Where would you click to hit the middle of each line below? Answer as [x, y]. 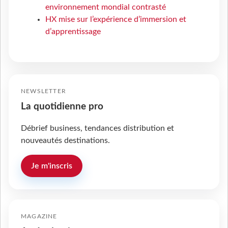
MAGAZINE [39, 216]
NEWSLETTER [44, 91]
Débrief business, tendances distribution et [97, 128]
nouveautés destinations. [65, 140]
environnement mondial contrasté [106, 7]
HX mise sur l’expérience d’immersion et [116, 19]
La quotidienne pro [62, 107]
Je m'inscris [52, 166]
